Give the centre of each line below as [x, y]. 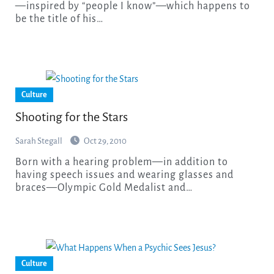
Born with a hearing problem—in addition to [18, 162]
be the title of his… [59, 19]
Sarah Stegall [39, 141]
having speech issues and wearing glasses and [124, 175]
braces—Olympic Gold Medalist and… [104, 187]
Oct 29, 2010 [105, 141]
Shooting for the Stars [71, 117]
